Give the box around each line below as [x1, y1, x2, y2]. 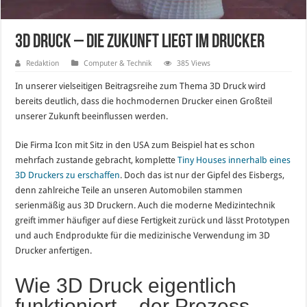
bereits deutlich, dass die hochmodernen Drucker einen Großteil [15, 95, 273, 106]
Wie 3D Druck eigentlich [15, 273, 237, 297]
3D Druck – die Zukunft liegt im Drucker [15, 32, 265, 52]
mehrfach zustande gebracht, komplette [15, 154, 178, 165]
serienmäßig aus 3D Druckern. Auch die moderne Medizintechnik [15, 199, 275, 210]
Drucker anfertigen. [15, 245, 93, 256]
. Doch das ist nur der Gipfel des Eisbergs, [120, 169, 285, 180]
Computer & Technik [84, 58, 152, 68]
